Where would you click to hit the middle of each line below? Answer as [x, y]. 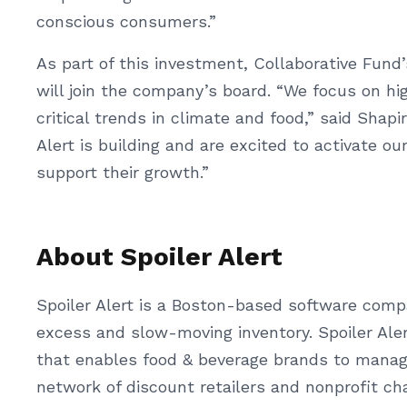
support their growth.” [123, 172]
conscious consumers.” [126, 21]
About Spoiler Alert [159, 257]
